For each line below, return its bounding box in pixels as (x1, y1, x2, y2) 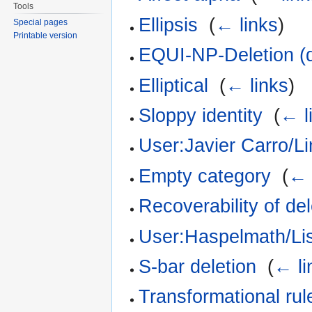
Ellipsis (139, 14, 198, 36)
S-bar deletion (139, 256, 257, 277)
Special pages (13, 17, 68, 28)
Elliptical (139, 75, 209, 96)
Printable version (13, 31, 78, 41)
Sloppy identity (139, 104, 263, 126)
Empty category (139, 165, 272, 187)
